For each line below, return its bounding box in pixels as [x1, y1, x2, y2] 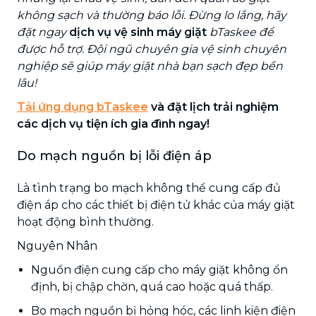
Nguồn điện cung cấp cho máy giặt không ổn [31, 262, 288, 276]
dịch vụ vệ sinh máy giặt [69, 25, 207, 39]
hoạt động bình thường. [17, 214, 154, 229]
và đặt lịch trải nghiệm [148, 99, 279, 114]
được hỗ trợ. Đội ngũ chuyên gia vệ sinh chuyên [17, 42, 286, 56]
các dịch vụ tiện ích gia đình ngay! [17, 116, 209, 130]
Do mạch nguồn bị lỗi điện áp [17, 147, 212, 164]
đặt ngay [17, 25, 69, 39]
